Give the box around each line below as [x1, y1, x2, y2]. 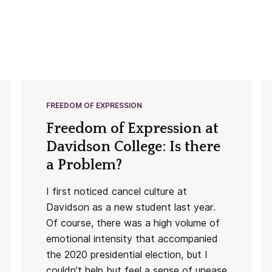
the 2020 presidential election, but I [46, 248, 208, 260]
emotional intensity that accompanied [46, 233, 218, 245]
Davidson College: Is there [46, 138, 220, 155]
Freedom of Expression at [46, 120, 219, 137]
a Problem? [46, 157, 122, 173]
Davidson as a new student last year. [46, 201, 216, 213]
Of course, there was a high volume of [46, 217, 220, 229]
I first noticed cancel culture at [46, 185, 187, 197]
